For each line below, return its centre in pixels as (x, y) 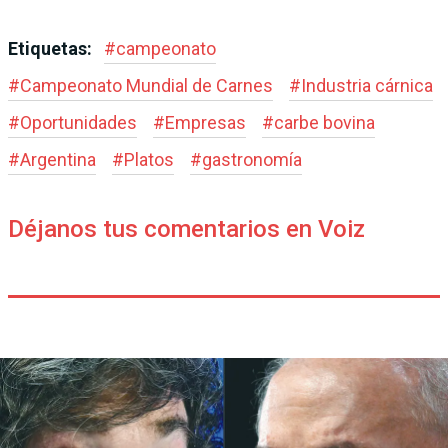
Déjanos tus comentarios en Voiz (186, 229)
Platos (149, 160)
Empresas (205, 123)
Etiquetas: (52, 49)
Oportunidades (78, 123)
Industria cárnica (367, 86)
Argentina (58, 160)
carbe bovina (324, 123)
